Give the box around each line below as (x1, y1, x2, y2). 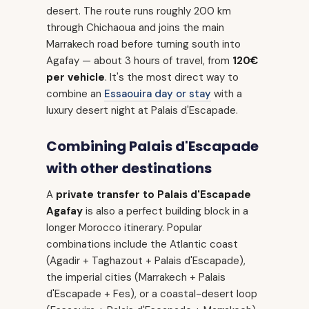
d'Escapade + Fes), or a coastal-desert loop (46, 287, 257, 301)
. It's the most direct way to (105, 70, 239, 85)
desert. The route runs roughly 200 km (46, 4, 231, 19)
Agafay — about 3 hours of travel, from (46, 54, 232, 68)
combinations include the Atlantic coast (46, 237, 238, 252)
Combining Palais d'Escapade (46, 137, 259, 157)
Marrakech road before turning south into (46, 37, 241, 52)
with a (211, 87, 242, 101)
